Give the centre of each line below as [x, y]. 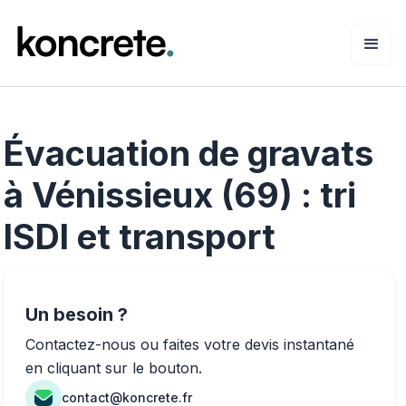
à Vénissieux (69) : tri [180, 194]
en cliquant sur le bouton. [114, 367]
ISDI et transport [140, 236]
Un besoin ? [77, 314]
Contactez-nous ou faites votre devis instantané [190, 344]
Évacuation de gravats [188, 153]
